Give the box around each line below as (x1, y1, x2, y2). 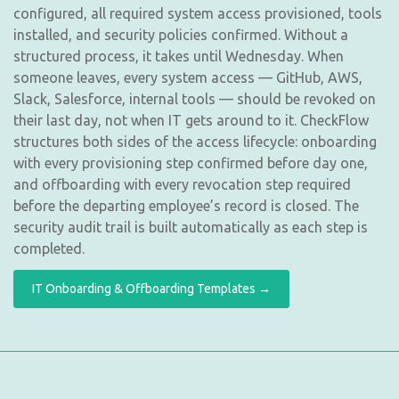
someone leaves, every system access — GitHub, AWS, (13, 69, 362, 85)
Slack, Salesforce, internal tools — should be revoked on (13, 90, 376, 107)
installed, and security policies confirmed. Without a (13, 26, 348, 43)
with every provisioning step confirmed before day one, (13, 154, 368, 171)
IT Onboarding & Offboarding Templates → (32, 281, 271, 296)
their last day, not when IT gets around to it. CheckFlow (13, 111, 369, 128)
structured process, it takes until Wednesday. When (13, 47, 344, 64)
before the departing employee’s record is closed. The (13, 197, 359, 214)
